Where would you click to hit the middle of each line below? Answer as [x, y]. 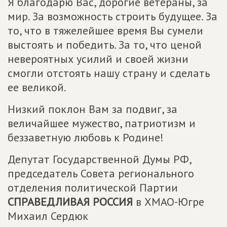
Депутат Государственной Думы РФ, [99, 159]
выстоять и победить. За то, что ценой [105, 45]
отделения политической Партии [93, 187]
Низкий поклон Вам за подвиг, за [92, 109]
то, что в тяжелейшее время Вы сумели [105, 30]
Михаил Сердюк [48, 216]
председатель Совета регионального [101, 173]
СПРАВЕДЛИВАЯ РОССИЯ [70, 202]
